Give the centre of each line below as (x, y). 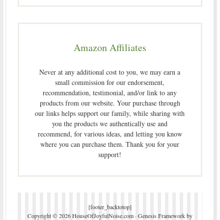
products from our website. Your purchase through (110, 103)
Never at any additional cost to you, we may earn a (110, 72)
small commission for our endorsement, (110, 82)
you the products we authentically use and (110, 123)
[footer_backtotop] (110, 206)
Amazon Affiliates (110, 47)
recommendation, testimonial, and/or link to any (110, 92)
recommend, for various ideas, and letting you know (110, 134)
